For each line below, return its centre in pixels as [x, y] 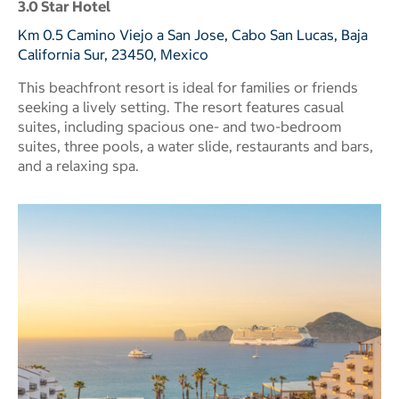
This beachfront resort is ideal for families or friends [188, 87]
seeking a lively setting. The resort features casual [181, 107]
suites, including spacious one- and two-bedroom [179, 126]
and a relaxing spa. [78, 166]
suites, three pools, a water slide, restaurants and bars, [195, 146]
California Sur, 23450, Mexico [113, 54]
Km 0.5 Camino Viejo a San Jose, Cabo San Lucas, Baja [193, 35]
